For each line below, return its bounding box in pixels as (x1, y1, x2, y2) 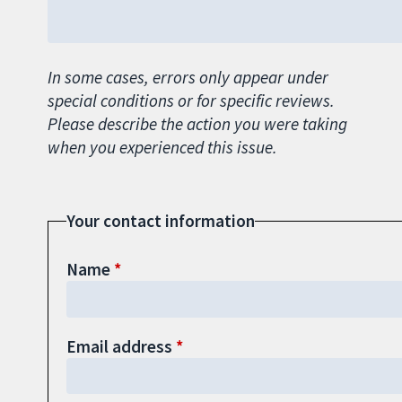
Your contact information (66, 209, 255, 232)
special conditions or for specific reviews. (47, 90, 335, 112)
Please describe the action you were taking (47, 113, 347, 135)
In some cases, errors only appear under (47, 66, 328, 89)
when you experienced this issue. (47, 136, 277, 159)
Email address (66, 336, 172, 358)
